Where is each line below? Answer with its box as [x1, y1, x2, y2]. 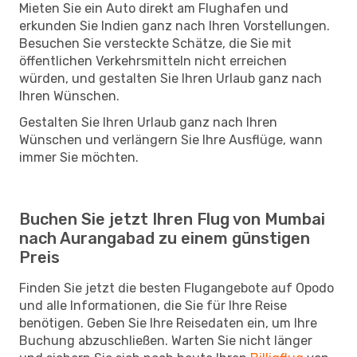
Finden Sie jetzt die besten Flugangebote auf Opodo [19, 280, 334, 296]
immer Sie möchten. [19, 149, 139, 165]
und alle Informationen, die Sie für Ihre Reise [19, 297, 287, 313]
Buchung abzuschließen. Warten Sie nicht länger [19, 332, 312, 348]
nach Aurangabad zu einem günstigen [19, 228, 310, 248]
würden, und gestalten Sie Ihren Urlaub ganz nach [19, 70, 322, 86]
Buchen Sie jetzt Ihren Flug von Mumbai [19, 209, 325, 229]
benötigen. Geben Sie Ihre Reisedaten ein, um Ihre [19, 315, 317, 331]
